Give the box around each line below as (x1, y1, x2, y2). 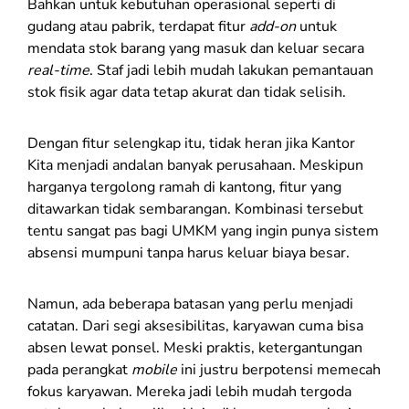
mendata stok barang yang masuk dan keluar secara (27, 37, 364, 58)
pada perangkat (27, 359, 131, 380)
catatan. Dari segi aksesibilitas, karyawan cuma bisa (27, 315, 363, 336)
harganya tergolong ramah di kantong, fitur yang (27, 176, 341, 197)
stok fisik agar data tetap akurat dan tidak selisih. (27, 81, 346, 102)
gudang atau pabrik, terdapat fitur (27, 16, 249, 37)
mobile (131, 359, 177, 380)
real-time (27, 59, 89, 80)
